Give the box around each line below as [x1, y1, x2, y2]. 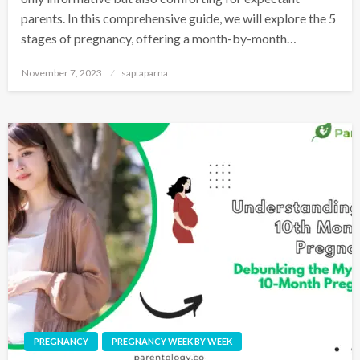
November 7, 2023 [22, 66, 102, 79]
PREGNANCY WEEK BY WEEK [112, 335, 232, 346]
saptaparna [121, 66, 168, 79]
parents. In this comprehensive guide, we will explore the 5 [21, 10, 336, 26]
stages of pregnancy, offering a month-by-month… [21, 30, 297, 46]
